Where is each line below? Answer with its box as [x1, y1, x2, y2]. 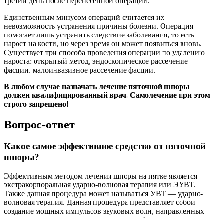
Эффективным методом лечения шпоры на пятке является [4, 171, 197, 180]
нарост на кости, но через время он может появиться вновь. [4, 39, 201, 48]
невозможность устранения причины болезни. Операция [4, 22, 193, 31]
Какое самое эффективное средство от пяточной [4, 141, 206, 152]
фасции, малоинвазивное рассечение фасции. [4, 66, 155, 74]
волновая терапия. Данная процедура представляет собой [4, 198, 195, 206]
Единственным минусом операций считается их [4, 13, 164, 22]
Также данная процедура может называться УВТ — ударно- [4, 189, 203, 198]
